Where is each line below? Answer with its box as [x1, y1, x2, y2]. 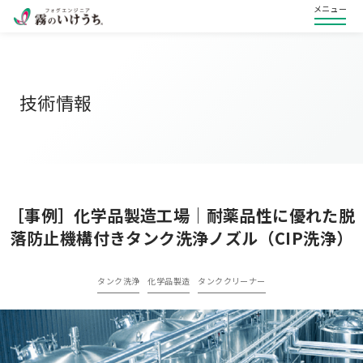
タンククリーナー [198, 275, 266, 287]
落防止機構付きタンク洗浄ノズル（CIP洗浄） [10, 226, 353, 250]
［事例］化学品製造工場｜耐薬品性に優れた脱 [7, 203, 356, 227]
